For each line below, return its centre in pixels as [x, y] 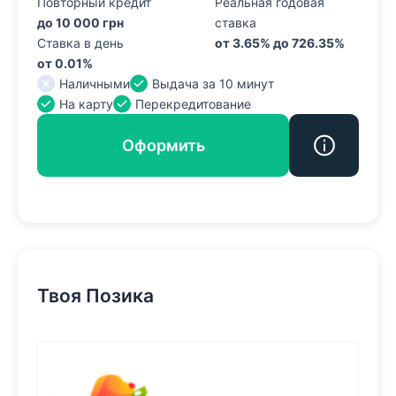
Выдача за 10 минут [213, 83]
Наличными [94, 83]
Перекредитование [193, 103]
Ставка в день [80, 42]
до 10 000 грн [80, 22]
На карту [86, 103]
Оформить [163, 145]
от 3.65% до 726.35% [280, 42]
